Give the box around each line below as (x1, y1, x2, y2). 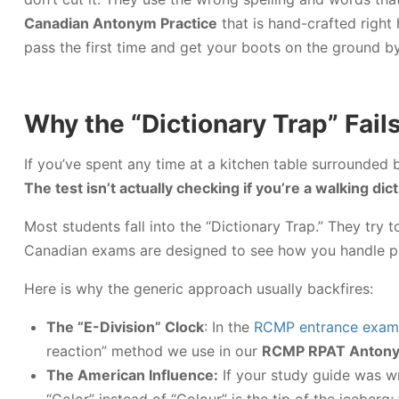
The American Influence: (46, 366, 218, 384)
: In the (204, 318, 254, 336)
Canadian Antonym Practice (24, 14, 217, 32)
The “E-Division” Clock (46, 318, 204, 336)
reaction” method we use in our (46, 342, 262, 360)
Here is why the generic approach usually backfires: (24, 280, 373, 297)
